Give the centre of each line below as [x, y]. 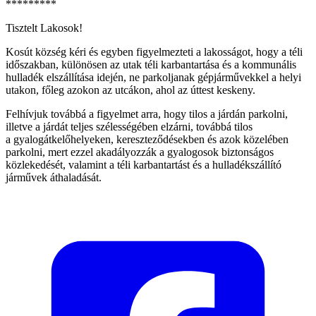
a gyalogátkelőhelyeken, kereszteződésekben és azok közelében [147, 139]
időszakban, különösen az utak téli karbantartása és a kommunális [151, 64]
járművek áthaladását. [54, 177]
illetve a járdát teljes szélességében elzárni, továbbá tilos [129, 126]
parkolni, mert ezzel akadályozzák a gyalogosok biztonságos [140, 152]
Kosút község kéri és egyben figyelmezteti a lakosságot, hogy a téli [154, 51]
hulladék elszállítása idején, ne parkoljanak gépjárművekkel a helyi [153, 77]
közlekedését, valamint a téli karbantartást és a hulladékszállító [144, 164]
